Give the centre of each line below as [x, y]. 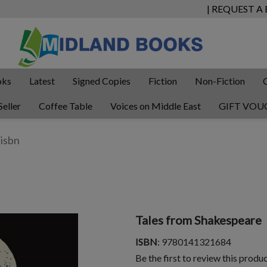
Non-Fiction [220, 81]
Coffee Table [66, 106]
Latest [42, 81]
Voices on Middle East [156, 106]
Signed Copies [102, 81]
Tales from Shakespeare [198, 220]
